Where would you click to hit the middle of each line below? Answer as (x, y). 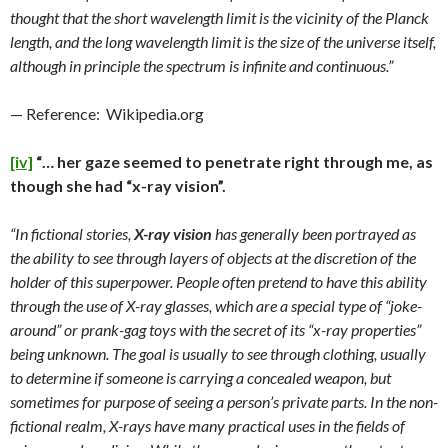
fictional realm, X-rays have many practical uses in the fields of (207, 426)
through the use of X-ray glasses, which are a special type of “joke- (216, 306)
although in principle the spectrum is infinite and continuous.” (201, 66)
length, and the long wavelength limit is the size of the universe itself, (223, 42)
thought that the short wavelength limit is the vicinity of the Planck (219, 18)
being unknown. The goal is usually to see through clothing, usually (218, 354)
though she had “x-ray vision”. (118, 186)
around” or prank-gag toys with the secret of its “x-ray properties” (215, 330)
